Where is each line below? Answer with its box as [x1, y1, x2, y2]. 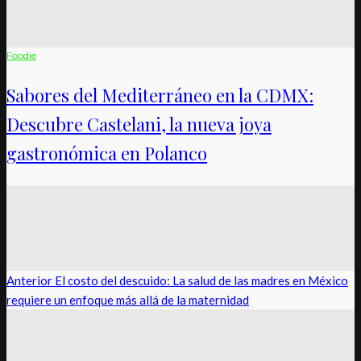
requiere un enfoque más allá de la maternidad [6, 293, 249, 308]
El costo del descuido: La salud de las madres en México [52, 273, 348, 288]
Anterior [6, 273, 52, 288]
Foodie [6, 49, 36, 62]
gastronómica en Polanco [6, 141, 207, 166]
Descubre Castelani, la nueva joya [6, 112, 272, 137]
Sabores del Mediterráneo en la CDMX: [6, 83, 313, 108]
